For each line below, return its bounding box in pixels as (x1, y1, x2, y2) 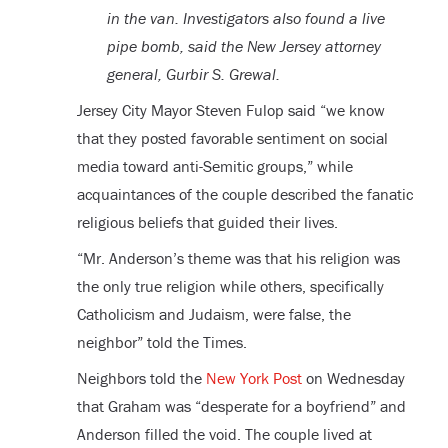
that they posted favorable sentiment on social (76, 128, 388, 149)
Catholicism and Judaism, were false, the (76, 304, 351, 325)
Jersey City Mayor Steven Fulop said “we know (76, 100, 385, 121)
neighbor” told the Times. (76, 332, 247, 353)
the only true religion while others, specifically (76, 276, 384, 297)
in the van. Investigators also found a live (106, 8, 385, 29)
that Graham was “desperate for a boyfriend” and (76, 396, 406, 417)
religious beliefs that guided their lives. (76, 212, 338, 233)
